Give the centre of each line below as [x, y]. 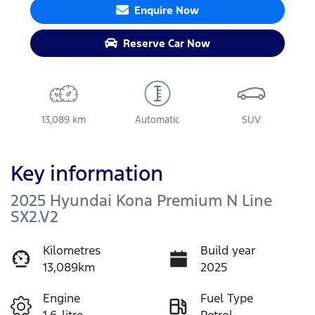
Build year [228, 250]
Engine [62, 298]
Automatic [157, 120]
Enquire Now [167, 10]
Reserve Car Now [167, 43]
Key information [87, 173]
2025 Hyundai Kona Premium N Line [141, 200]
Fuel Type [227, 298]
